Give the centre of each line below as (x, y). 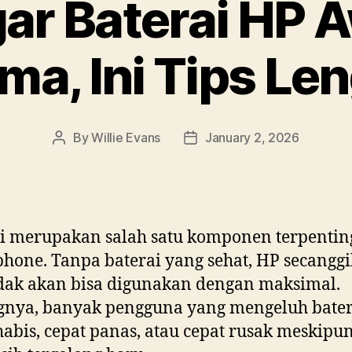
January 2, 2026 (252, 137)
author (77, 158)
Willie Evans (126, 137)
